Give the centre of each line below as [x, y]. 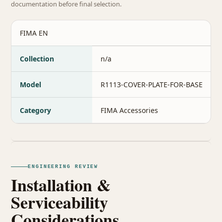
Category [35, 110]
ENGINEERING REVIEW [63, 167]
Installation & [61, 185]
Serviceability [59, 202]
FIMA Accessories [129, 110]
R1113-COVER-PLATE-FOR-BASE [152, 84]
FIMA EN [34, 33]
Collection [37, 59]
